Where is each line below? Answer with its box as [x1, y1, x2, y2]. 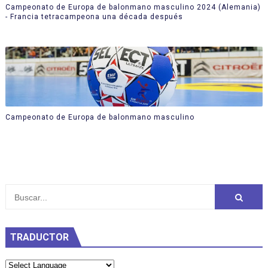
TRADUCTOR [10, 232, 69, 243]
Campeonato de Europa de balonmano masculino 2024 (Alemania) [5, 2, 261, 11]
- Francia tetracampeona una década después [5, 12, 183, 21]
